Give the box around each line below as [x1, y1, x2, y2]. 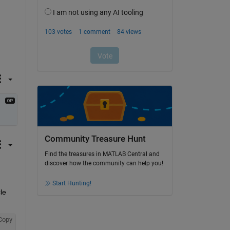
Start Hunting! [52, 180, 91, 187]
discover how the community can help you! [44, 160, 163, 167]
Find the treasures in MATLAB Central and [44, 150, 160, 158]
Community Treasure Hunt [44, 133, 146, 144]
